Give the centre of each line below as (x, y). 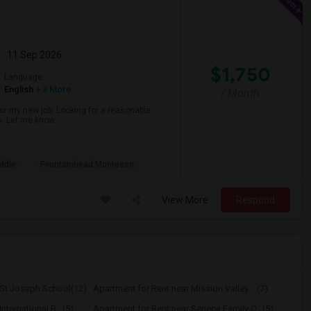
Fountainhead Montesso (87, 165)
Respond (255, 200)
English (19, 89)
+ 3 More (52, 89)
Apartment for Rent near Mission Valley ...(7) (180, 288)
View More (185, 200)
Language (23, 77)
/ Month (241, 93)
